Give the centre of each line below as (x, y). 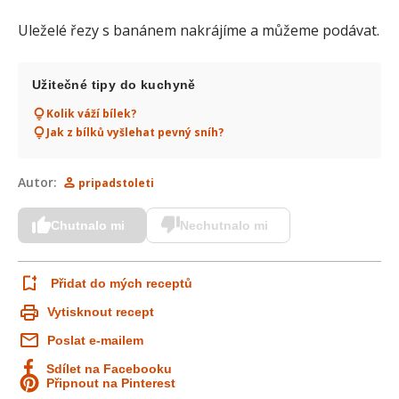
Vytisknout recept (101, 312)
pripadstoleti (116, 183)
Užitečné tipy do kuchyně (114, 85)
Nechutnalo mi (224, 225)
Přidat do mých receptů (121, 283)
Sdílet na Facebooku (109, 369)
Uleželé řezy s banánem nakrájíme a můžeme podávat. (199, 30)
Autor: (37, 182)
